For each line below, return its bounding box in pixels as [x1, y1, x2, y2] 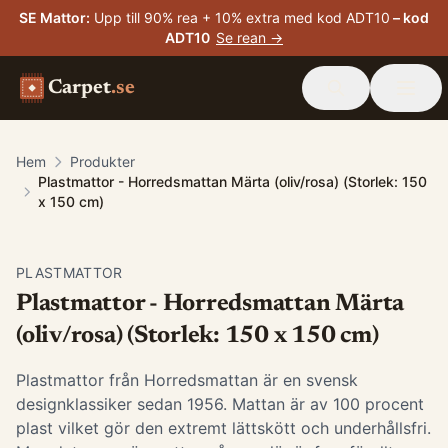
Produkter [70, 153, 135, 170]
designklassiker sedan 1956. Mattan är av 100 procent [16, 394, 424, 414]
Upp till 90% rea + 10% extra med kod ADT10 [94, 9, 390, 26]
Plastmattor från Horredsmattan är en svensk [16, 370, 358, 390]
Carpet [48, 78, 111, 98]
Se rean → [216, 29, 283, 46]
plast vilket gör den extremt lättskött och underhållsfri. [16, 418, 431, 438]
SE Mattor [19, 9, 86, 26]
